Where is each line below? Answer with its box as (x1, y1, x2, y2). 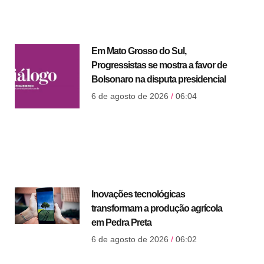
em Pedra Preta (91, 217, 151, 228)
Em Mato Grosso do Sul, (91, 46, 186, 56)
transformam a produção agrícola (91, 203, 222, 214)
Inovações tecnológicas (91, 189, 185, 200)
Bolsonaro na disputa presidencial (91, 74, 226, 84)
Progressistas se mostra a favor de (91, 60, 227, 70)
